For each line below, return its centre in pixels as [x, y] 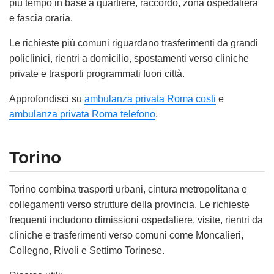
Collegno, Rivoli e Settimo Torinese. [87, 250]
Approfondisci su [47, 99]
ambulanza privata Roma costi [150, 99]
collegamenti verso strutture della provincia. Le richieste [129, 204]
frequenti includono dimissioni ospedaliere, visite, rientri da [136, 220]
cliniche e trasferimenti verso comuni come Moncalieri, [126, 235]
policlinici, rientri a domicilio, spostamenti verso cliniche [129, 59]
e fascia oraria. [41, 18]
